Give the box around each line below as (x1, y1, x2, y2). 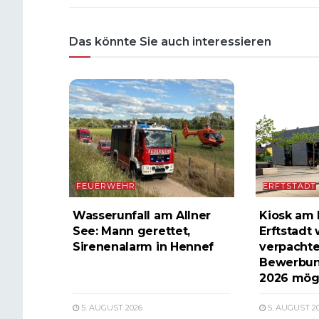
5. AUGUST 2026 (79, 302, 142, 313)
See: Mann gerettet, (73, 224, 190, 238)
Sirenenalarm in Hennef (73, 239, 214, 253)
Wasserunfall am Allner (73, 208, 211, 222)
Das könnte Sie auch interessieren (69, 34, 271, 48)
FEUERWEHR (76, 180, 135, 191)
